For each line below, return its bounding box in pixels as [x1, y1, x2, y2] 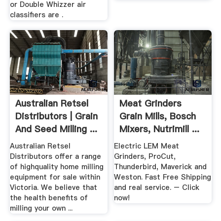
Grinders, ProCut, [114, 151, 176, 162]
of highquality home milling [9, 162, 104, 172]
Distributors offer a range [9, 151, 101, 162]
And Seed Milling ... [15, 122, 97, 135]
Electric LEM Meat [114, 141, 180, 151]
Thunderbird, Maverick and [114, 162, 207, 172]
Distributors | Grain [15, 110, 98, 122]
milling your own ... [9, 203, 73, 214]
